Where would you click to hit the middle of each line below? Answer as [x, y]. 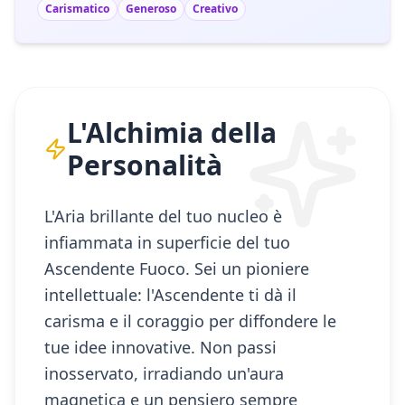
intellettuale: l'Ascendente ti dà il [170, 295]
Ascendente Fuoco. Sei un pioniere [177, 268]
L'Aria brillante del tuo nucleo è [163, 216]
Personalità [145, 165]
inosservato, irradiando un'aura [164, 373]
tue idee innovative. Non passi [160, 347]
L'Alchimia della [172, 132]
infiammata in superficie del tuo [167, 242]
